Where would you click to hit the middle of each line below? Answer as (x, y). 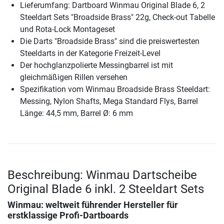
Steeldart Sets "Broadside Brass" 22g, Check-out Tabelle (117, 17)
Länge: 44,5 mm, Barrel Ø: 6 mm (76, 113)
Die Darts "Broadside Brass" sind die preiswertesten (110, 41)
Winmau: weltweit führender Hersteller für (93, 205)
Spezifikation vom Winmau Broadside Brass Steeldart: (115, 89)
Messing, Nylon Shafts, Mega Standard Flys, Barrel (109, 101)
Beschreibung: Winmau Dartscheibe (102, 175)
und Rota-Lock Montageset (67, 29)
